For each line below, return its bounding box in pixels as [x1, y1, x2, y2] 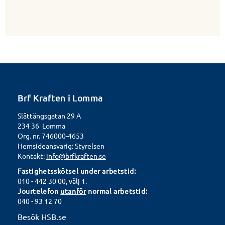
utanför [60, 186, 86, 195]
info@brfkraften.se [46, 151, 106, 160]
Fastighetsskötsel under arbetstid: [18, 166, 136, 175]
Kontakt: [18, 151, 46, 160]
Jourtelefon [18, 186, 61, 195]
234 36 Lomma [18, 121, 65, 130]
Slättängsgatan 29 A [18, 110, 81, 120]
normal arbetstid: [86, 186, 148, 195]
